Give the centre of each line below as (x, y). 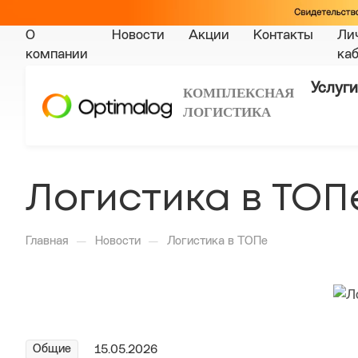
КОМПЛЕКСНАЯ (240, 93)
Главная (47, 242)
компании (57, 55)
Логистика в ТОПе (217, 242)
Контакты (283, 36)
